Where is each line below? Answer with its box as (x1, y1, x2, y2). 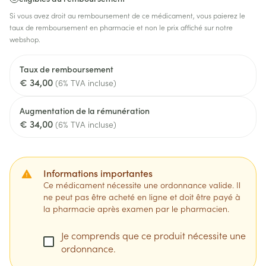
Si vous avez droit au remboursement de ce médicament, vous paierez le (9, 10, 245, 20)
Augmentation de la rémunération (20, 104, 150, 116)
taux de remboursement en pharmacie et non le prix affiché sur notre (9, 22, 233, 32)
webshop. (9, 34, 40, 44)
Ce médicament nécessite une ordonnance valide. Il (43, 179, 240, 191)
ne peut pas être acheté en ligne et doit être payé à (43, 191, 240, 202)
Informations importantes (43, 166, 153, 179)
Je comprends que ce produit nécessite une (61, 229, 246, 242)
